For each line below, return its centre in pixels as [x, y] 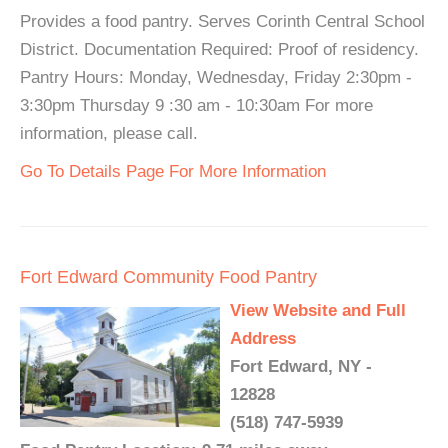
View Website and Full [318, 310]
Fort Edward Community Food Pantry [168, 277]
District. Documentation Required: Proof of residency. [219, 49]
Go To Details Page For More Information [173, 171]
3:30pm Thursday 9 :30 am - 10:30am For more [196, 105]
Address [263, 338]
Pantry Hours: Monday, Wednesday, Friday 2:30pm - [216, 77]
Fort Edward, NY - [301, 366]
